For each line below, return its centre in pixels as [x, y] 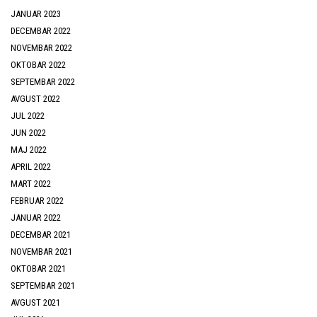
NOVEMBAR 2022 [41, 47]
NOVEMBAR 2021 [41, 251]
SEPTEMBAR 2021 [43, 285]
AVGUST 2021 [35, 302]
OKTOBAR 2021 [38, 268]
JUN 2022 [28, 132]
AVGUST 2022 [35, 98]
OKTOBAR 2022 [38, 64]
